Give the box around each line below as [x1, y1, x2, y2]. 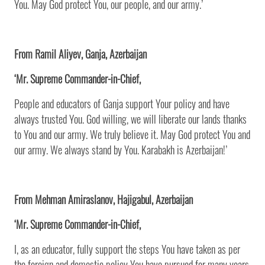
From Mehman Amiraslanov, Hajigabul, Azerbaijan [14, 191, 193, 207]
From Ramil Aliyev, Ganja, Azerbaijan [14, 46, 147, 62]
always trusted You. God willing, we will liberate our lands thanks [14, 111, 247, 127]
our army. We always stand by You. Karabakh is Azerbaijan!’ [14, 141, 227, 157]
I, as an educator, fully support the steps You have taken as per [14, 241, 240, 257]
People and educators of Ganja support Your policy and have [14, 95, 230, 111]
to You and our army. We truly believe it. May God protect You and [14, 126, 250, 142]
